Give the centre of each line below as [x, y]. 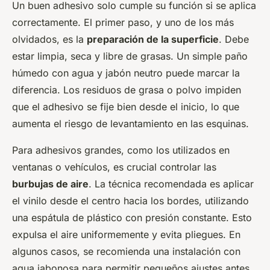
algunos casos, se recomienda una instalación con [126, 251]
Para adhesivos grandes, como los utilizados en [121, 150]
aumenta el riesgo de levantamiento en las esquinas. [130, 123]
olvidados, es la [49, 39]
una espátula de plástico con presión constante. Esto [132, 217]
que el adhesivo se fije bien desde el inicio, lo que [126, 106]
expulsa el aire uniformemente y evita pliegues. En [126, 234]
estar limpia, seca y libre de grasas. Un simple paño [130, 56]
